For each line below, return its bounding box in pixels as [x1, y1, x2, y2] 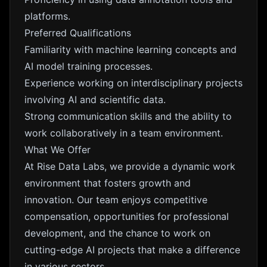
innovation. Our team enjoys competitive [24, 194, 207, 206]
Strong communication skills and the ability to [24, 110, 232, 122]
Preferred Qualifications [24, 27, 131, 39]
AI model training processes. [24, 60, 153, 72]
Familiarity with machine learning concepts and [24, 44, 237, 55]
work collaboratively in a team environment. [24, 127, 223, 139]
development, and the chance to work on [24, 227, 210, 239]
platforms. [24, 10, 70, 22]
